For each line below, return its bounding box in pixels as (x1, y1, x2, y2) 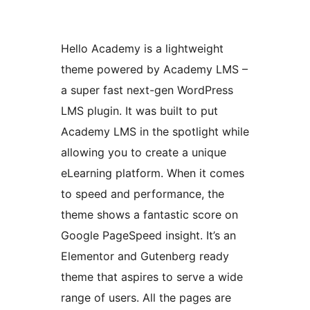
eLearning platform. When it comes (61, 166, 244, 181)
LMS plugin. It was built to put (61, 104, 218, 118)
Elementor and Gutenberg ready (61, 249, 229, 264)
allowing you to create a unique (61, 145, 226, 160)
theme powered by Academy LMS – (61, 62, 248, 77)
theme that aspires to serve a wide (61, 270, 243, 284)
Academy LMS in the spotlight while (61, 125, 249, 139)
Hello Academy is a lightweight (61, 42, 224, 56)
